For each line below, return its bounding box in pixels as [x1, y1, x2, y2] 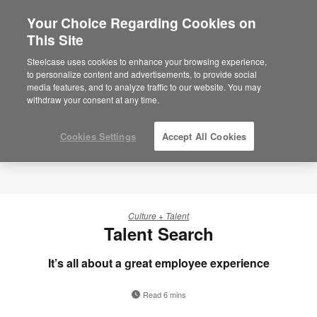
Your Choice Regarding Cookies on [27, 13, 257, 33]
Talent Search [103, 221, 214, 246]
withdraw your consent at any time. [27, 93, 160, 105]
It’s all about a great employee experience [47, 255, 270, 272]
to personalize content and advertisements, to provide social [27, 68, 258, 80]
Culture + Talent [128, 209, 189, 221]
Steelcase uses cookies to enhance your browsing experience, [27, 55, 267, 67]
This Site [27, 30, 84, 50]
